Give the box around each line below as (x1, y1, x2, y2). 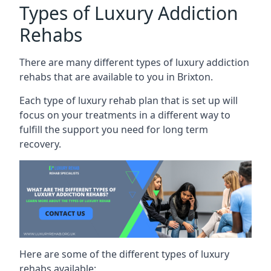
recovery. (19, 137, 61, 151)
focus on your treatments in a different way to (19, 108, 230, 122)
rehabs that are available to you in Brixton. (19, 70, 213, 83)
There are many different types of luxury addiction (19, 55, 249, 69)
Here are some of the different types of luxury (19, 247, 229, 261)
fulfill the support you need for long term (19, 122, 208, 136)
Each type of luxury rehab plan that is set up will (19, 93, 238, 107)
